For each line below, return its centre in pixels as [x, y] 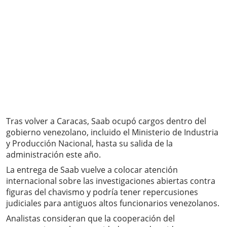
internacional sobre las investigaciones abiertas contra [111, 181]
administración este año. [53, 155]
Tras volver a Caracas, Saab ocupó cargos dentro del [106, 121]
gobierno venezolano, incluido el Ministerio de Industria [112, 133]
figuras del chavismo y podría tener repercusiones [102, 192]
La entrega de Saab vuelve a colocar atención [92, 170]
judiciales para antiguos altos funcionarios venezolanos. [113, 203]
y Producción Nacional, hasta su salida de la [89, 144]
